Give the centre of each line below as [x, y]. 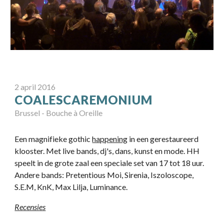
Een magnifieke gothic [53, 139]
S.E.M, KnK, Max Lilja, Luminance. [71, 187]
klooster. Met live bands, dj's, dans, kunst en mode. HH [107, 151]
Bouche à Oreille [74, 113]
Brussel [27, 113]
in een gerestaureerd [163, 139]
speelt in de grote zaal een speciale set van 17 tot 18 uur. [109, 163]
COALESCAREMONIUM [84, 100]
